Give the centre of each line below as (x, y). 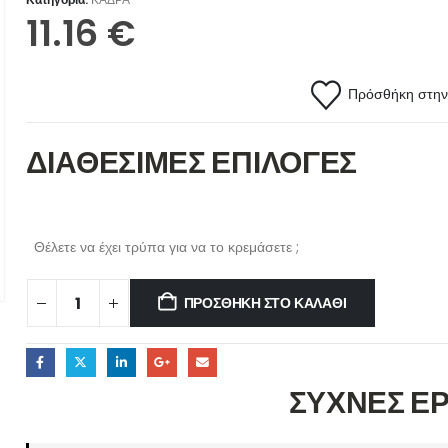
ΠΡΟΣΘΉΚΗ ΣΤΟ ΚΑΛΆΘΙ (265, 303)
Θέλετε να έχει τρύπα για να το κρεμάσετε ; (166, 247)
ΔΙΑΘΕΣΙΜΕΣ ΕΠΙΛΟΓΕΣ (191, 163)
